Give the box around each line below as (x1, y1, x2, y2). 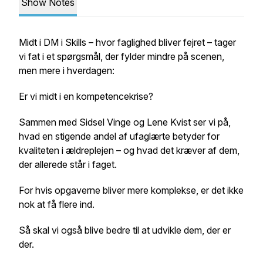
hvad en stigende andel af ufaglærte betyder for (19, 130, 220, 142)
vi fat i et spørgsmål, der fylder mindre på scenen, (19, 50, 224, 62)
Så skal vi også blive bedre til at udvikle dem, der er (19, 224, 231, 236)
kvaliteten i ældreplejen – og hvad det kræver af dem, (19, 144, 240, 156)
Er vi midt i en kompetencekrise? (19, 90, 156, 102)
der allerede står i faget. (19, 159, 117, 170)
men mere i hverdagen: (19, 65, 114, 76)
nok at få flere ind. (19, 198, 95, 210)
